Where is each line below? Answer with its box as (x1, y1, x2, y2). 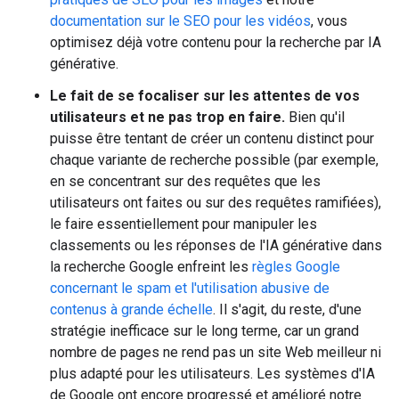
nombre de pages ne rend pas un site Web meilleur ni (50, 344, 381, 361)
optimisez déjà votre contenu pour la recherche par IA (50, 34, 381, 51)
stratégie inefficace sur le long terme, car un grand (50, 322, 359, 339)
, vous (311, 12, 347, 29)
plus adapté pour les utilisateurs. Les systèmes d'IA (50, 365, 375, 382)
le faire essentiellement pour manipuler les (50, 216, 317, 232)
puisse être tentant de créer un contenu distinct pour (50, 130, 374, 147)
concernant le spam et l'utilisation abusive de (50, 280, 330, 297)
